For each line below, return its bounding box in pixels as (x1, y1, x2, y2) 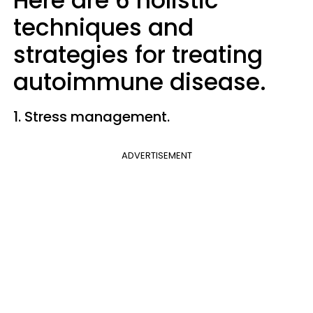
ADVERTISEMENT (121, 148, 192, 162)
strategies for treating (13, 38, 263, 71)
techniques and (13, 10, 194, 44)
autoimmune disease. (13, 65, 266, 99)
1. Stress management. (13, 106, 170, 126)
